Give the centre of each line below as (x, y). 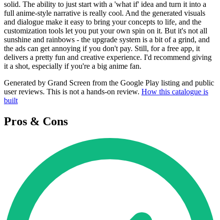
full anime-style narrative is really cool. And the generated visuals (105, 13)
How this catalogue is (175, 92)
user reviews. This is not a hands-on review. (73, 92)
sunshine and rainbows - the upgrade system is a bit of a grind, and (107, 40)
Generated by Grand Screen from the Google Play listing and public (109, 83)
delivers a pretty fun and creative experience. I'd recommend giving (108, 57)
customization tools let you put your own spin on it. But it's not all (106, 31)
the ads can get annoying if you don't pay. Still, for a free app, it (102, 49)
